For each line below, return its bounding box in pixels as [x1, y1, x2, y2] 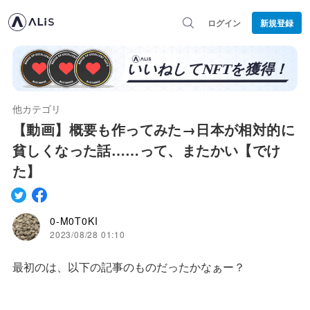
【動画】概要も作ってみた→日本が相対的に [12, 118, 295, 139]
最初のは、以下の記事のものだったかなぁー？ [12, 258, 245, 275]
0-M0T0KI [50, 214, 98, 228]
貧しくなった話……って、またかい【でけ [12, 139, 281, 160]
